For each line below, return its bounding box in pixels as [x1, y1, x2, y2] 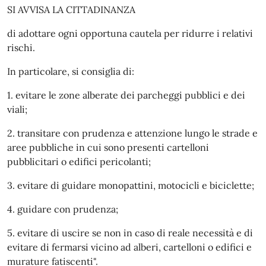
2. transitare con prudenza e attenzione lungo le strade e [7, 127, 258, 139]
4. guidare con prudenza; [7, 203, 118, 215]
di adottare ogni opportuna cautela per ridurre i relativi [7, 27, 253, 39]
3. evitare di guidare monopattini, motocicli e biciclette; [7, 179, 254, 191]
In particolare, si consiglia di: [7, 65, 134, 77]
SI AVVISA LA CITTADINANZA [7, 4, 135, 15]
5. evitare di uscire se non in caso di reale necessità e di [7, 227, 253, 239]
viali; [7, 103, 27, 115]
